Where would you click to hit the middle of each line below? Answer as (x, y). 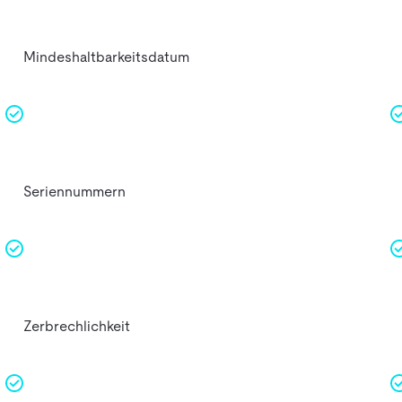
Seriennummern (74, 191)
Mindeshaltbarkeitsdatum (106, 57)
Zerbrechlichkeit (76, 326)
